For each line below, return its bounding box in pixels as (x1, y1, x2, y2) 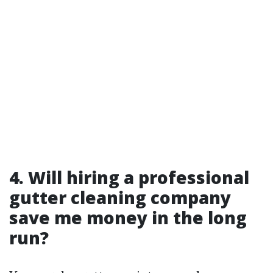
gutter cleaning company (9, 186, 231, 210)
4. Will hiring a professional (9, 166, 249, 190)
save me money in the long (9, 206, 247, 230)
